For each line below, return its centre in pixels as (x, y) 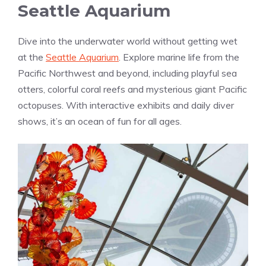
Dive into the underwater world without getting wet (128, 41)
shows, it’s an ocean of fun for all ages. (100, 121)
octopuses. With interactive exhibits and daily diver (126, 105)
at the (32, 57)
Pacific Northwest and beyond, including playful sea (127, 73)
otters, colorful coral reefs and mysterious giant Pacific (132, 89)
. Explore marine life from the (179, 57)
